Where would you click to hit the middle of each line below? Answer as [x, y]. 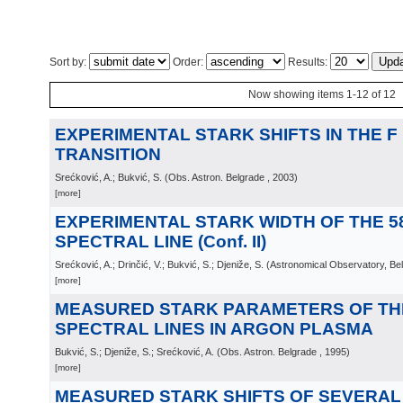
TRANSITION [108, 154]
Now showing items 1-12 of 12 [322, 94]
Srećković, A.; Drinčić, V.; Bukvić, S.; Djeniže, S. [159, 264]
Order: [188, 62]
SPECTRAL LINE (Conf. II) [161, 242]
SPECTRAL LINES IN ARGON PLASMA [214, 329]
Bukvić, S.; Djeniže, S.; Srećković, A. [134, 352]
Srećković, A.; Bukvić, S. [108, 177]
